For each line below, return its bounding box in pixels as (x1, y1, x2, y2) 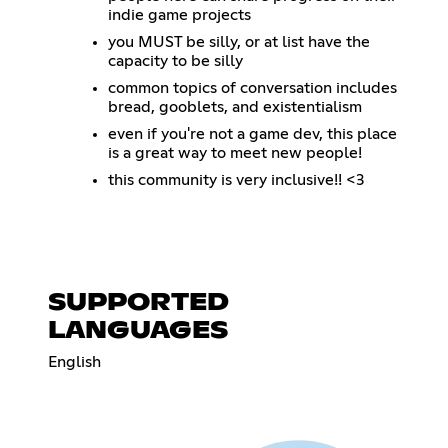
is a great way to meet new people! (108, 144, 362, 161)
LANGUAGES (48, 318, 228, 343)
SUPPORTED (48, 290, 229, 315)
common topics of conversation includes (108, 79, 397, 96)
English (48, 353, 101, 370)
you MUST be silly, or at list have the (108, 33, 370, 50)
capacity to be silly (108, 52, 243, 69)
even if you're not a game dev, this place (108, 125, 397, 142)
